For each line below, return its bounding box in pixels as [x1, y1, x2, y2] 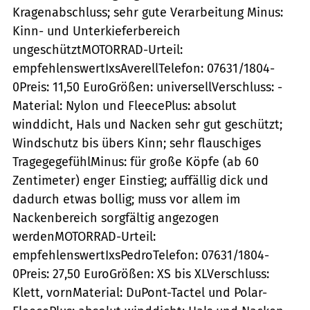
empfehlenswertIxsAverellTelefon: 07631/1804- [12, 60, 275, 76]
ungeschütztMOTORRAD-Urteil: [12, 42, 183, 57]
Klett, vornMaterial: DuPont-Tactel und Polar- [12, 284, 267, 300]
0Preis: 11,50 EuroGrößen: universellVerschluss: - [12, 79, 282, 95]
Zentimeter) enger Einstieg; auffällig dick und [12, 172, 268, 188]
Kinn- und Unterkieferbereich [12, 23, 181, 39]
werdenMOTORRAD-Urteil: [12, 228, 156, 244]
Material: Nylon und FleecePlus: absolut [12, 98, 237, 113]
